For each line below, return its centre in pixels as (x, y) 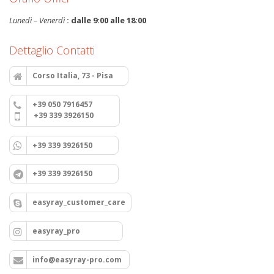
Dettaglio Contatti (52, 50)
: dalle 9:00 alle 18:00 (106, 20)
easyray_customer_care (79, 202)
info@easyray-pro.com (78, 259)
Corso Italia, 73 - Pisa (77, 76)
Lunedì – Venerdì (37, 20)
